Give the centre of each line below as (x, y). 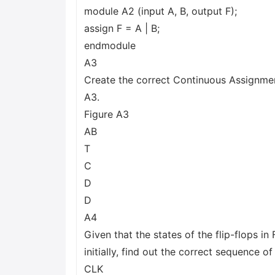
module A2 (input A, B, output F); (161, 11)
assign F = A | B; (122, 28)
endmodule (110, 45)
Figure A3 (107, 114)
